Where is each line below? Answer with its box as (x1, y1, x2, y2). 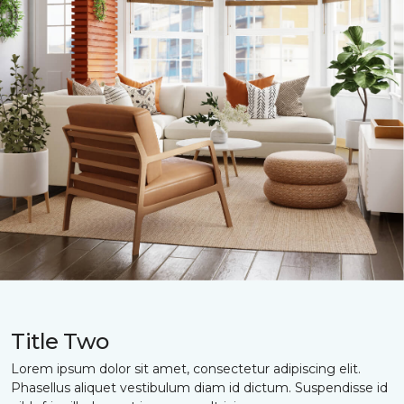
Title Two (11, 327, 109, 354)
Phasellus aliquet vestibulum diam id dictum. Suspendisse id (11, 379, 388, 396)
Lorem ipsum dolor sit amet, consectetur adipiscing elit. (11, 360, 361, 377)
